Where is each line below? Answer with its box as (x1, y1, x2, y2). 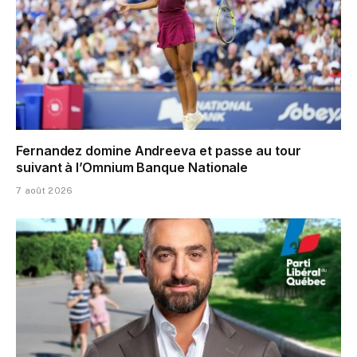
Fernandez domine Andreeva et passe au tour (16, 142, 301, 159)
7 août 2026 (16, 185, 73, 195)
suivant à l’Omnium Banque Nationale (16, 159, 249, 175)
